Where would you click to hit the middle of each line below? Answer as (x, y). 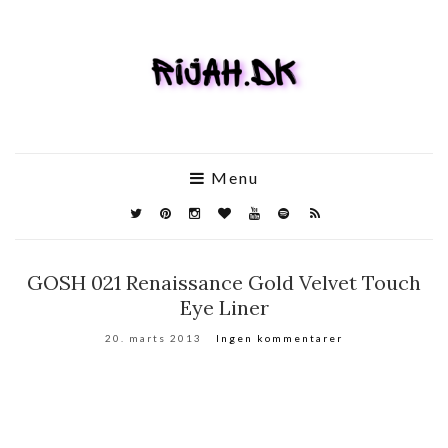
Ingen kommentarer (279, 338)
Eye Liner (224, 308)
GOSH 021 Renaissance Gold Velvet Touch (224, 283)
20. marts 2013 (153, 338)
